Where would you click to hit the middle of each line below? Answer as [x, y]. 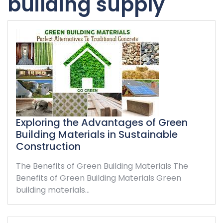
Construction [48, 146]
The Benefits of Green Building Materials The [102, 166]
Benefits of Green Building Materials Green [99, 178]
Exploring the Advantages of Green [102, 122]
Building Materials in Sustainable [97, 134]
